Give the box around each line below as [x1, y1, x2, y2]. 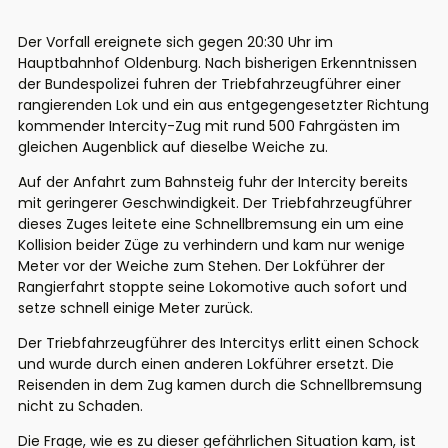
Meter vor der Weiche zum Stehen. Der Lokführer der [18, 256, 385, 277]
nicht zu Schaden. [18, 396, 143, 417]
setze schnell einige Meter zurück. [18, 298, 253, 319]
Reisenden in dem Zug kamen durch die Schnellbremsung [18, 375, 422, 396]
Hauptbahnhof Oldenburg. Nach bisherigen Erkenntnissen [18, 53, 417, 74]
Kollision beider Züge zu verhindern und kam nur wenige [18, 235, 405, 256]
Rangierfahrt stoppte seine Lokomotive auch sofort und [18, 277, 407, 298]
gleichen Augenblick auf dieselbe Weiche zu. [18, 137, 328, 158]
